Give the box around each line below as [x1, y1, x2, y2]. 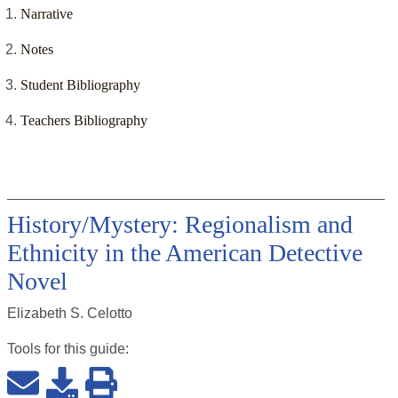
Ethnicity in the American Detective [7, 239, 362, 267]
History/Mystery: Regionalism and [7, 211, 353, 239]
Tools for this [7, 341, 90, 357]
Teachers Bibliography [20, 113, 147, 129]
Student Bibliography [20, 77, 140, 93]
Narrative [20, 6, 73, 22]
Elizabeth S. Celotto [7, 306, 132, 322]
